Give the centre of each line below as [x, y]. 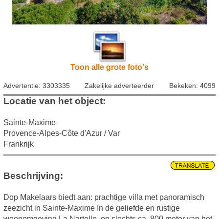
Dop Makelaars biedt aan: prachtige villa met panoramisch [104, 197]
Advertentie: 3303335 [36, 86]
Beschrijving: [35, 176]
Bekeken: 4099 [193, 86]
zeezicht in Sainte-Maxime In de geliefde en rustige [91, 208]
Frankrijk [18, 144]
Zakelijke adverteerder [120, 86]
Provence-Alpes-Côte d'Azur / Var [61, 133]
